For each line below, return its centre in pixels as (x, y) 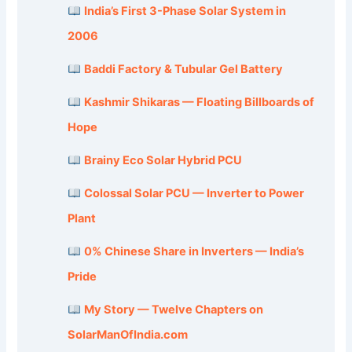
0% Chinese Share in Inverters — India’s (194, 252)
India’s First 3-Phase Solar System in (185, 11)
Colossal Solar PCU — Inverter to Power (194, 194)
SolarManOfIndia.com (128, 335)
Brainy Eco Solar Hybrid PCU (163, 161)
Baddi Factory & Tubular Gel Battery (183, 70)
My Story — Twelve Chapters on (173, 310)
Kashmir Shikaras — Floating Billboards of (199, 103)
